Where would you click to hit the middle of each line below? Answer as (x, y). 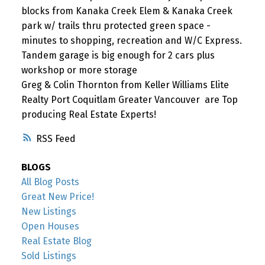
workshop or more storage (79, 70)
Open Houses (50, 227)
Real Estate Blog (56, 241)
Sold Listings (49, 256)
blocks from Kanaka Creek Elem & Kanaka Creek (127, 11)
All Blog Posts (50, 182)
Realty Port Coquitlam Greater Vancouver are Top (129, 99)
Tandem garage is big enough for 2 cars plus (118, 55)
